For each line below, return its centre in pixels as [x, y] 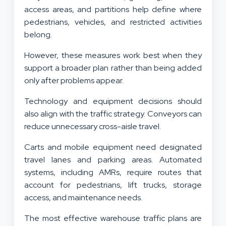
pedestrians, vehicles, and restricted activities [113, 22]
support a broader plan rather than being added [113, 68]
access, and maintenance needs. [83, 197]
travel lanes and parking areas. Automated [113, 159]
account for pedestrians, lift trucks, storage [113, 185]
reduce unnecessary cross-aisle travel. [93, 126]
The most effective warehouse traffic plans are [113, 218]
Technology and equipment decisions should [113, 101]
